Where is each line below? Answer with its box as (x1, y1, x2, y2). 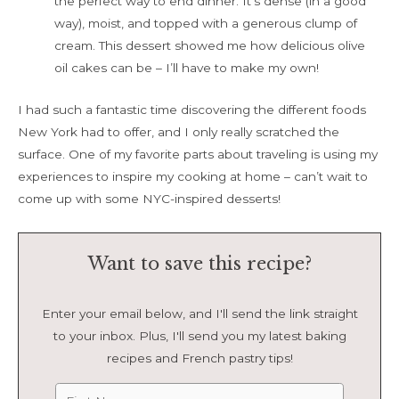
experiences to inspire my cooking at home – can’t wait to (18, 169, 368, 184)
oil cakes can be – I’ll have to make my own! (54, 61, 320, 76)
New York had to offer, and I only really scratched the (18, 125, 339, 140)
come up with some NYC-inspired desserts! (18, 191, 281, 207)
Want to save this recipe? (87, 253, 312, 275)
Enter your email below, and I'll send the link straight (41, 306, 358, 322)
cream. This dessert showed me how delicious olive (54, 38, 366, 53)
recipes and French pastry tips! (106, 351, 293, 366)
